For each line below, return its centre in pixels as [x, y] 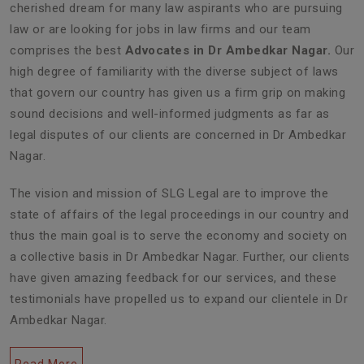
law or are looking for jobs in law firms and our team [160, 29]
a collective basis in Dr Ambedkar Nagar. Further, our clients [180, 256]
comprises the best [67, 50]
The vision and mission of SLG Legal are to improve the [169, 193]
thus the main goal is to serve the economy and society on [179, 235]
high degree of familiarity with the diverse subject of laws [174, 71]
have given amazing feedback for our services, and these [173, 277]
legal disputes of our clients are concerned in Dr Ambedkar [178, 134]
